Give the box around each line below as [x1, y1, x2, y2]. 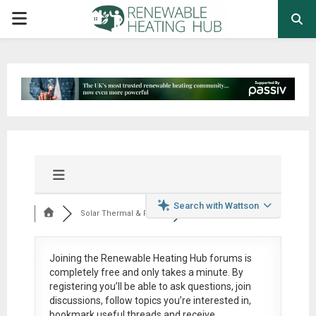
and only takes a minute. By [119, 266, 243, 278]
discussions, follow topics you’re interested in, [49, 294, 251, 306]
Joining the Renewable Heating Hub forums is [49, 252, 252, 264]
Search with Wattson [174, 200, 260, 211]
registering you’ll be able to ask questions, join [49, 280, 251, 292]
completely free [49, 266, 120, 278]
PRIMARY [8, 8, 79, 28]
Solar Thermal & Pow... [80, 208, 166, 218]
